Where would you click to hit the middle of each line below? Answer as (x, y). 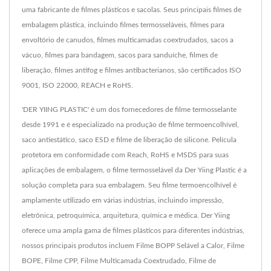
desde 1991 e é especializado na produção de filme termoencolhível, (130, 125)
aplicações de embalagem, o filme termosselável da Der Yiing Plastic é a (134, 170)
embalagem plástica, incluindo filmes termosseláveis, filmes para (123, 25)
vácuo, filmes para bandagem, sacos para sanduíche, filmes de (120, 55)
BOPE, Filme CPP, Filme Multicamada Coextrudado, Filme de (119, 261)
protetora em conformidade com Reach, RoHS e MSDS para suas (125, 155)
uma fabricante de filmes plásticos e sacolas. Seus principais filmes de (132, 10)
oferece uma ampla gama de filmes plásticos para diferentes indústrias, (133, 231)
